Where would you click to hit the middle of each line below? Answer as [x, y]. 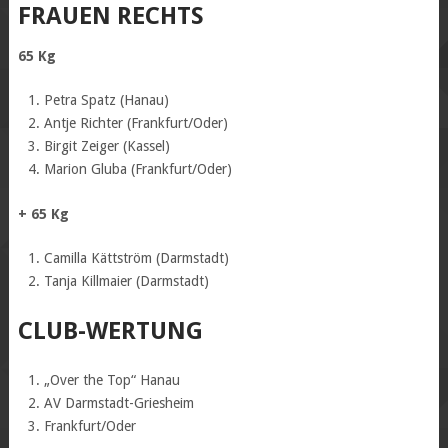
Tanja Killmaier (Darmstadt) [127, 280]
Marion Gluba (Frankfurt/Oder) [138, 168]
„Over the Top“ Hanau [112, 379]
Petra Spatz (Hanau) [107, 99]
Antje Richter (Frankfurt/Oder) [136, 122]
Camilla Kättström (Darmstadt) [137, 257]
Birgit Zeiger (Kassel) [107, 145]
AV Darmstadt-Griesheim [119, 402]
